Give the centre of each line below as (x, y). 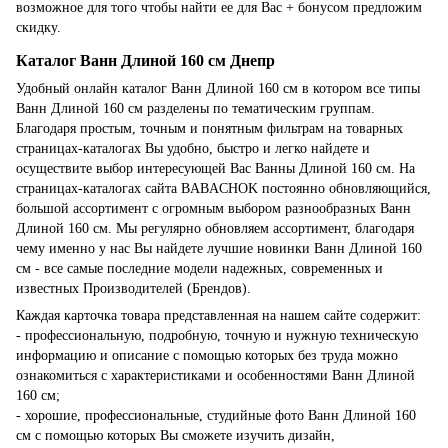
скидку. (38, 28)
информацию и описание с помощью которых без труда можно (207, 355)
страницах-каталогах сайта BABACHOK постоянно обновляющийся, (223, 188)
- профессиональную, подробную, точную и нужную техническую (217, 335)
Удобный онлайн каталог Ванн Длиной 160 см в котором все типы (218, 88)
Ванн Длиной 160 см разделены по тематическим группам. (195, 108)
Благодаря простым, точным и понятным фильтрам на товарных (209, 128)
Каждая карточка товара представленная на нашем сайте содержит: (218, 315)
